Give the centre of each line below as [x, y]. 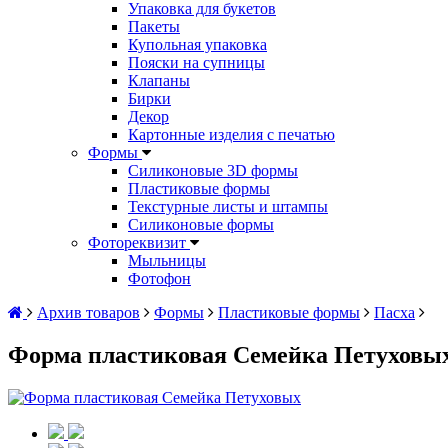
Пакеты [154, 26]
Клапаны [159, 80]
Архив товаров [88, 312]
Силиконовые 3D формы [213, 170]
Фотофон [159, 278]
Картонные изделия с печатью [231, 134]
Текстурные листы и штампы [228, 206]
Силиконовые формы [201, 224]
